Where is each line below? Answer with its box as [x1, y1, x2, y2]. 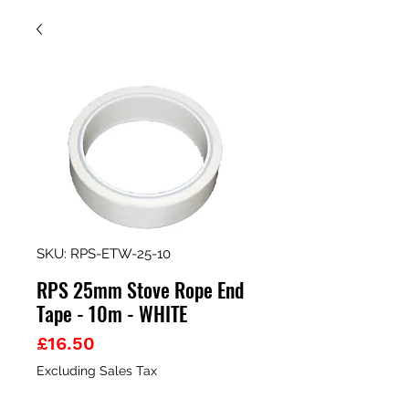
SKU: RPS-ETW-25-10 [37, 246, 171, 262]
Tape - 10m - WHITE [37, 299, 187, 328]
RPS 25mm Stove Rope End [37, 275, 244, 304]
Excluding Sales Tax [37, 363, 157, 378]
